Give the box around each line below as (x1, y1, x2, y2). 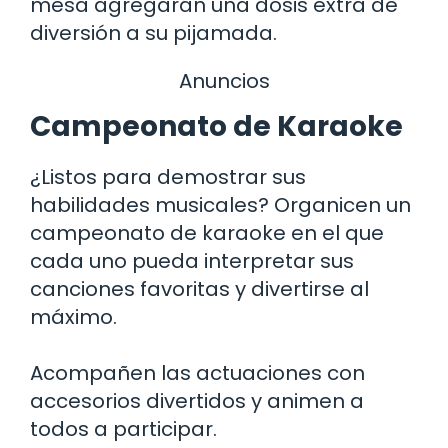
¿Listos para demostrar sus (30, 162, 306, 191)
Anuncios (178, 66, 270, 95)
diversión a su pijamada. (30, 18, 277, 47)
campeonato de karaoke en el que (30, 218, 384, 247)
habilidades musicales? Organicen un (30, 190, 411, 219)
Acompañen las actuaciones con (30, 358, 365, 387)
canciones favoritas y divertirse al (30, 274, 369, 303)
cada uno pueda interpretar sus (30, 246, 354, 275)
